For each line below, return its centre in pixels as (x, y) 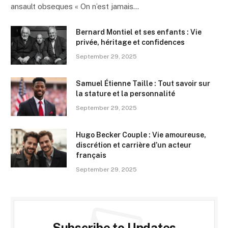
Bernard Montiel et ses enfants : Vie (139, 32)
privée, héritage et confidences (130, 42)
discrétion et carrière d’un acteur (134, 145)
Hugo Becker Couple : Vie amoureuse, (141, 135)
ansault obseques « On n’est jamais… (75, 6)
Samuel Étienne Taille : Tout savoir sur (143, 83)
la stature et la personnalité (125, 93)
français (91, 155)
